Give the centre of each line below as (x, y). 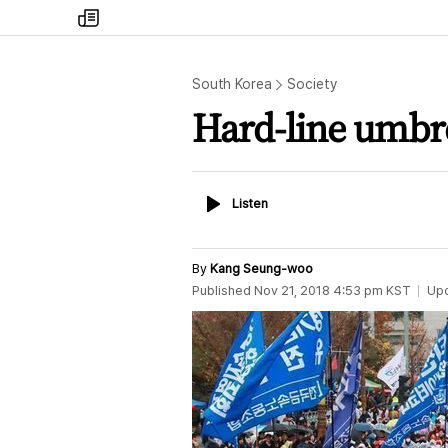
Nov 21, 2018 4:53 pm (318, 290)
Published (221, 290)
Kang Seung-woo (261, 268)
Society (312, 84)
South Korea (232, 84)
